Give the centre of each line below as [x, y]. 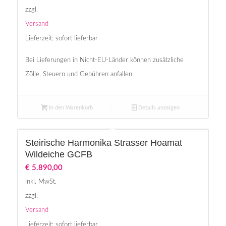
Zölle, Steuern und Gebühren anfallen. [79, 74]
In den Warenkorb [70, 107]
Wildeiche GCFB [59, 154]
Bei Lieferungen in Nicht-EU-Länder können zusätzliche [104, 60]
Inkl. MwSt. [41, 181]
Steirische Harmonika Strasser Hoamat [103, 143]
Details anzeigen [158, 107]
